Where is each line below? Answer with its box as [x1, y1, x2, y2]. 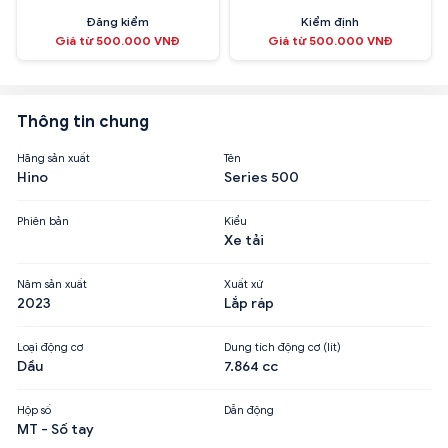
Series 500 [224, 168, 299, 186]
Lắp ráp [224, 294, 274, 312]
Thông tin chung [17, 111, 149, 132]
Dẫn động [224, 402, 274, 417]
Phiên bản [17, 213, 69, 228]
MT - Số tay [17, 420, 94, 438]
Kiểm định [301, 13, 360, 29]
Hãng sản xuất [17, 150, 90, 165]
